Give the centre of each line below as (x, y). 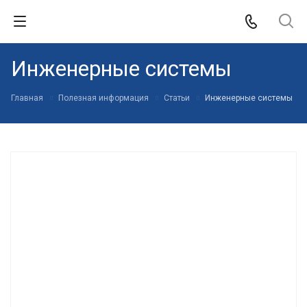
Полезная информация (103, 98)
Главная (27, 98)
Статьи (177, 98)
